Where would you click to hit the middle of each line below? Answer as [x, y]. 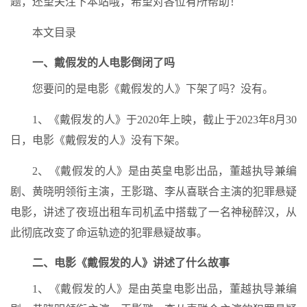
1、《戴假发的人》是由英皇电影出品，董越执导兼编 [164, 289]
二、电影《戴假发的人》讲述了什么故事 [131, 263]
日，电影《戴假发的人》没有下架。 [98, 140]
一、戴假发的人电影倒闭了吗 [103, 63]
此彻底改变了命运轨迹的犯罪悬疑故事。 [109, 233]
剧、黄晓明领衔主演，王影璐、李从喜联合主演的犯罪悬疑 [153, 192]
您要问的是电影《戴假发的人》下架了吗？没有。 [153, 89]
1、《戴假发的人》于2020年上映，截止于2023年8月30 [164, 120]
